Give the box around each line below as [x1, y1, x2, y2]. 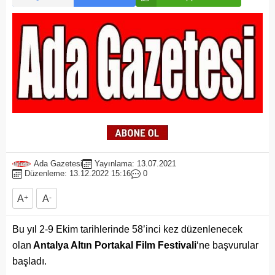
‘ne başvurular [196, 240, 258, 251]
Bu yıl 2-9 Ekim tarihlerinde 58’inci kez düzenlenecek [12, 224, 242, 235]
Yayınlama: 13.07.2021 [95, 159, 176, 169]
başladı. [12, 256, 47, 267]
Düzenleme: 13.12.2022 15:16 [25, 169, 131, 179]
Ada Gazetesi [34, 159, 82, 169]
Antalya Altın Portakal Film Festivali [31, 240, 196, 251]
